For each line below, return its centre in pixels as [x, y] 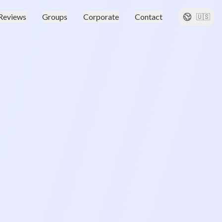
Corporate [101, 17]
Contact [149, 17]
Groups [55, 17]
